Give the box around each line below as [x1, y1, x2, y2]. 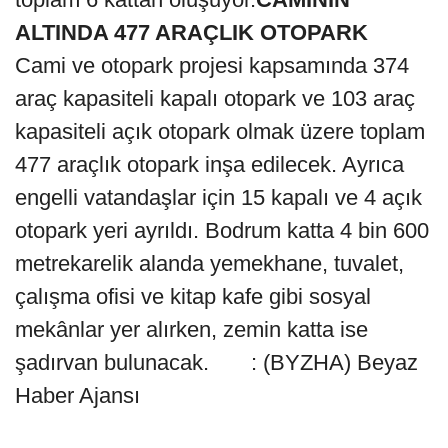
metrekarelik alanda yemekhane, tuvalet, [15, 250, 404, 276]
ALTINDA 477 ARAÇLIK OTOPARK [15, 19, 368, 45]
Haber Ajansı [15, 382, 140, 408]
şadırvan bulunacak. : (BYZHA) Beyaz [15, 349, 418, 375]
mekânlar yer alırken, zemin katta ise [15, 316, 368, 342]
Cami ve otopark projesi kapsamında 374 [15, 52, 409, 78]
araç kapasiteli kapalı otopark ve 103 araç [15, 85, 415, 111]
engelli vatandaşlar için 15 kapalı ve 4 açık [15, 184, 422, 210]
